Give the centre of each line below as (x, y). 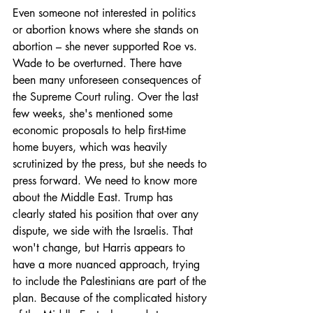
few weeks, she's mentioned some (94, 113)
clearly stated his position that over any (107, 214)
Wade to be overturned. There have (99, 63)
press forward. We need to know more (107, 180)
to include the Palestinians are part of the (111, 281)
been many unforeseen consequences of (108, 80)
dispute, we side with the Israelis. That (104, 231)
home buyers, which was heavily (92, 147)
